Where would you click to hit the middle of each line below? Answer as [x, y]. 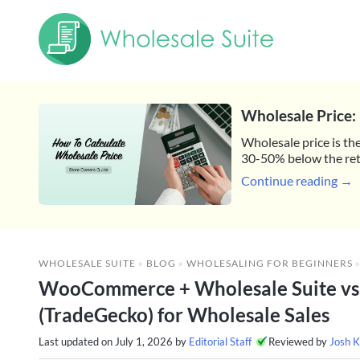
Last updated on [77, 341]
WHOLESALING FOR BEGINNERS [270, 263]
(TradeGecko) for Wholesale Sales [184, 314]
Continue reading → [297, 181]
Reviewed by [299, 341]
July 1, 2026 [144, 341]
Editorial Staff [220, 341]
